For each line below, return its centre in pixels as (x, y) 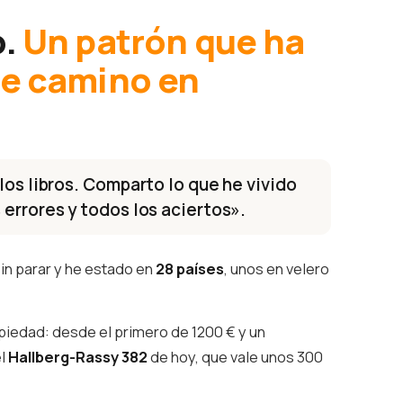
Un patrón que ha (163, 41)
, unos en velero (277, 269)
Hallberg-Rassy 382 (78, 357)
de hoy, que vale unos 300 (236, 357)
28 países (190, 269)
